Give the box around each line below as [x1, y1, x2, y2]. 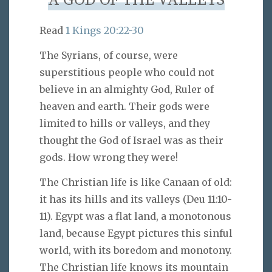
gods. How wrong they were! [39, 151, 178, 164]
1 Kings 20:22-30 [66, 24, 144, 37]
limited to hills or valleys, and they [39, 117, 210, 130]
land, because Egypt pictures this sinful [39, 226, 233, 239]
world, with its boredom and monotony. [39, 243, 232, 256]
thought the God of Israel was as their [39, 134, 223, 147]
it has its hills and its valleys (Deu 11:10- [39, 192, 232, 205]
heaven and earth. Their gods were [39, 100, 209, 113]
